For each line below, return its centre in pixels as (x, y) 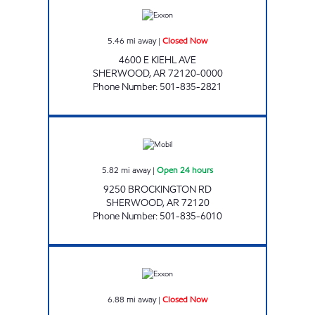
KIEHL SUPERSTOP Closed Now (212, 251)
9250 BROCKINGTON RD (157, 189)
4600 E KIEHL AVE (157, 60)
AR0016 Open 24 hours (197, 122)
